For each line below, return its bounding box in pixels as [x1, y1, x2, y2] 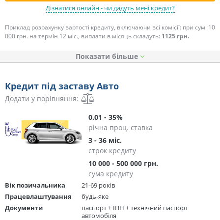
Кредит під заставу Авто [5, 80, 119, 92]
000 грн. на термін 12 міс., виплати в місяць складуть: [5, 31, 162, 40]
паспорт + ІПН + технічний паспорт [82, 203, 188, 212]
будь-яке [82, 192, 109, 201]
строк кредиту [88, 145, 136, 155]
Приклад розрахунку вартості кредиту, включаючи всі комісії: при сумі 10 [5, 23, 215, 31]
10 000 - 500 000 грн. [88, 158, 158, 168]
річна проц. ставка [88, 122, 153, 132]
